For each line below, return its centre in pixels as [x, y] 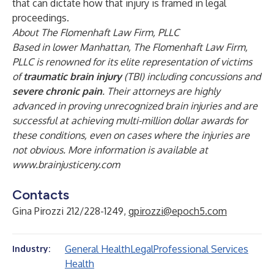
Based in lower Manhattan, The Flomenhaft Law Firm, [130, 47]
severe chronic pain [57, 91]
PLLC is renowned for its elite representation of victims [132, 62]
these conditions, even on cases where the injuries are [131, 135]
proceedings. [41, 18]
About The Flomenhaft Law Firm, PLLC [96, 32]
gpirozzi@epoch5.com [178, 211]
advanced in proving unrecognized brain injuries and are [135, 106]
